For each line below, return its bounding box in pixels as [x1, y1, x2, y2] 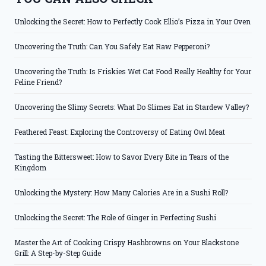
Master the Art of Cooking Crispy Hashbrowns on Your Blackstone [14, 237, 239, 248]
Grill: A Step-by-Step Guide [14, 248, 101, 258]
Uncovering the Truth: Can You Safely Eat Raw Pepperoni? [14, 42, 210, 52]
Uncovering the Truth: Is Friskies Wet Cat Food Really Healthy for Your [14, 66, 251, 77]
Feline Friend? [14, 77, 62, 87]
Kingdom [14, 163, 46, 173]
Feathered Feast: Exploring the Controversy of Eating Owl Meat [14, 127, 225, 137]
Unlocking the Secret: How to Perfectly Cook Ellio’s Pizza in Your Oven [14, 17, 251, 27]
